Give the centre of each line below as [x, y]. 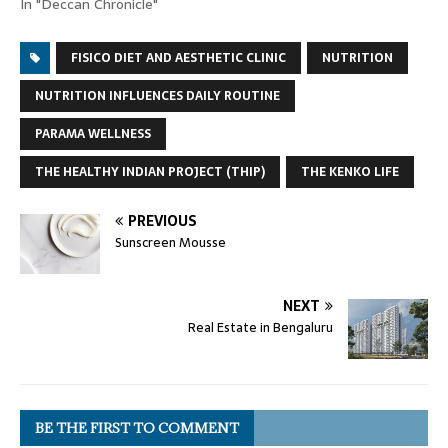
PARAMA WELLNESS [93, 133]
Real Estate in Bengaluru [260, 327]
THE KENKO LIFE [350, 171]
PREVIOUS [162, 220]
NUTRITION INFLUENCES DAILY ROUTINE [157, 95]
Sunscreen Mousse [170, 242]
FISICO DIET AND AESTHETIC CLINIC [178, 57]
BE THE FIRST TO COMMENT [137, 427]
